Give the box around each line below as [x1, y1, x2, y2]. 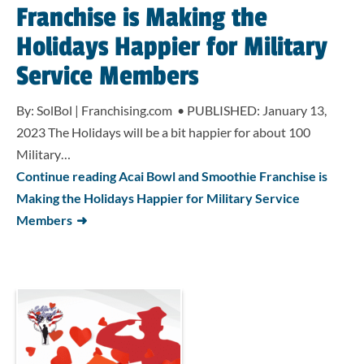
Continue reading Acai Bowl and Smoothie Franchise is [16, 168, 327, 184]
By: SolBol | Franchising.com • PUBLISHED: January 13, [16, 102, 327, 118]
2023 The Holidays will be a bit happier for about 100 [16, 124, 310, 140]
